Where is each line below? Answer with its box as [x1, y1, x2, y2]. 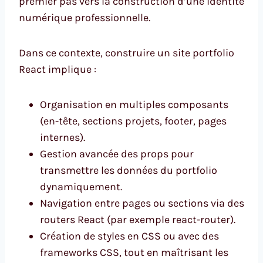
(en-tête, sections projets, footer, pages [40, 114, 227, 128]
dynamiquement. [40, 180, 122, 194]
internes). [40, 131, 85, 144]
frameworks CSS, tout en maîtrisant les [40, 246, 228, 259]
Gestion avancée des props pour [40, 147, 194, 161]
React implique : [19, 63, 96, 76]
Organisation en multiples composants [40, 98, 228, 112]
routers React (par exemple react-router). [40, 213, 235, 227]
